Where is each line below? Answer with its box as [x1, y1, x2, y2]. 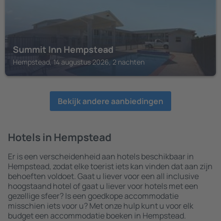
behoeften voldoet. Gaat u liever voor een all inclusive [8, 171, 199, 182]
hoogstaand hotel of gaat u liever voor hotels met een [8, 181, 198, 191]
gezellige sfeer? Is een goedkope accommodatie [8, 190, 179, 201]
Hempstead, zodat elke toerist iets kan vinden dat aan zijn [8, 161, 213, 172]
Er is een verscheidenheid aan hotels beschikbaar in [8, 151, 194, 162]
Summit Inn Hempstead [13, 43, 113, 55]
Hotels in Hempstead [8, 130, 111, 144]
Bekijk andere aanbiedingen [58, 96, 163, 107]
